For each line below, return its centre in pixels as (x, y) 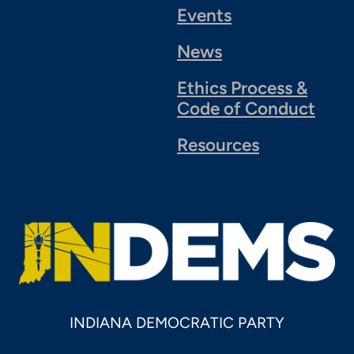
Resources (218, 145)
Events (204, 15)
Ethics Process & (242, 88)
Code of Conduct (246, 108)
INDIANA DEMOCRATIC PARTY (177, 323)
